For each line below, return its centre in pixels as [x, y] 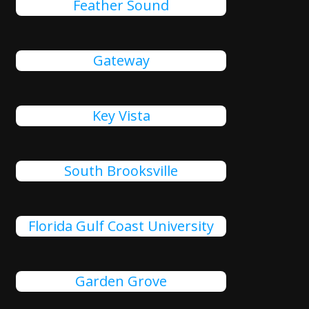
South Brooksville [121, 171]
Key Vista [121, 116]
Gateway [121, 60]
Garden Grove [121, 281]
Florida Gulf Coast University [121, 226]
